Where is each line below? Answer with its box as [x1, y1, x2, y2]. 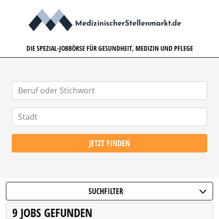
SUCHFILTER [88, 186, 123, 197]
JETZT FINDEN [89, 138, 130, 149]
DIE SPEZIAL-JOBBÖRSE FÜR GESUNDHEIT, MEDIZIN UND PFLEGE [26, 44, 193, 53]
